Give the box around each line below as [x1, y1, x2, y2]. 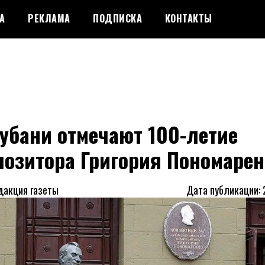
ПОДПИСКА [93, 11, 142, 25]
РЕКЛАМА [28, 11, 70, 25]
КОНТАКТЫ [164, 11, 212, 25]
